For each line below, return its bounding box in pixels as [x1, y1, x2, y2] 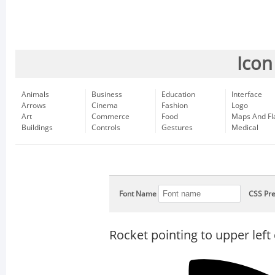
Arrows [21, 101, 46, 110]
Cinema [91, 101, 118, 110]
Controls [91, 123, 120, 132]
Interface [231, 90, 262, 99]
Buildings [21, 123, 53, 132]
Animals [21, 90, 49, 99]
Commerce [91, 112, 130, 121]
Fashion [161, 101, 188, 110]
